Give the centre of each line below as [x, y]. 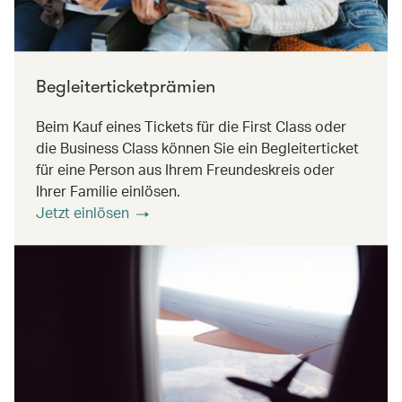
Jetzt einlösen [83, 213]
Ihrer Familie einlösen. [108, 191]
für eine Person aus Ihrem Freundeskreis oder [185, 170]
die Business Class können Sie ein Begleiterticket [197, 148]
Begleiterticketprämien [126, 87]
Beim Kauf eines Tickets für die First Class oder [191, 127]
